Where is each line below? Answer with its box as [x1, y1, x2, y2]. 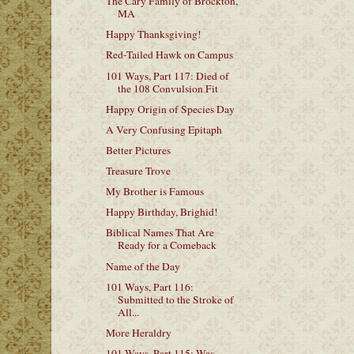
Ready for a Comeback [117, 238, 217, 253]
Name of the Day [105, 258, 180, 273]
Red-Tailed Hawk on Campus [105, 47, 233, 62]
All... [117, 304, 139, 319]
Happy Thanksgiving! [105, 27, 201, 42]
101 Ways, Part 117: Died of [105, 68, 229, 83]
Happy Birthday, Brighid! [105, 205, 218, 220]
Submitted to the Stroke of [117, 292, 234, 307]
